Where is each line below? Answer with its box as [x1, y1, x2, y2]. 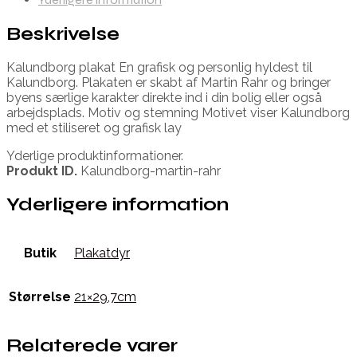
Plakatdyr [74, 245, 130, 261]
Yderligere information [6, 193, 229, 215]
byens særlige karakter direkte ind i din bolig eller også [6, 89, 322, 105]
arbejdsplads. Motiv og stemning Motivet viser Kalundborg [6, 104, 350, 120]
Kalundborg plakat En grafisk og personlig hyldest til [6, 59, 312, 75]
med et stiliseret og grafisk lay [6, 120, 182, 135]
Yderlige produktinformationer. [6, 147, 183, 163]
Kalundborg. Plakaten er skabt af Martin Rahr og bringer [6, 74, 331, 90]
